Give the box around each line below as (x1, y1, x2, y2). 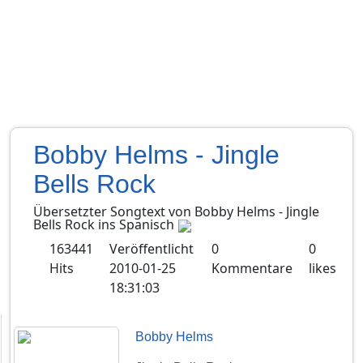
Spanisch (119, 216, 174, 234)
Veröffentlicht (109, 239, 194, 258)
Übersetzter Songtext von (33, 203, 194, 221)
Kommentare (211, 258, 293, 277)
